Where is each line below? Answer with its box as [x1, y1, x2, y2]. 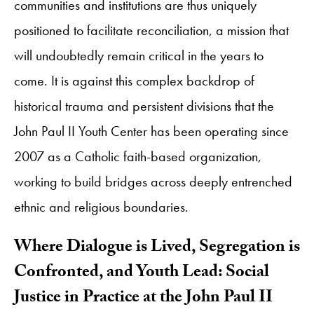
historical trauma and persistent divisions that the [14, 96, 274, 115]
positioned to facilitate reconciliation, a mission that [14, 20, 289, 39]
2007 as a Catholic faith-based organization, [14, 146, 261, 165]
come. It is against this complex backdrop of [14, 71, 254, 90]
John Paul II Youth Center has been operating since [14, 121, 289, 140]
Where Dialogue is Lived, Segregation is [14, 233, 300, 263]
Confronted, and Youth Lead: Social [14, 259, 269, 288]
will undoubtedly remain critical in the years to [14, 46, 264, 64]
